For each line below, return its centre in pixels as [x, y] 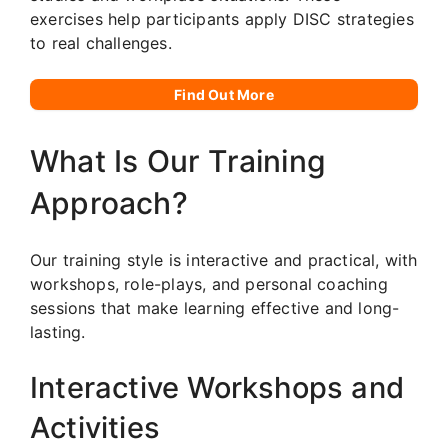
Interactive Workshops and [217, 387]
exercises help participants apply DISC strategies [222, 18]
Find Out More [224, 94]
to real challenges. [101, 42]
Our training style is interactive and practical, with [224, 259]
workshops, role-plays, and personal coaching [209, 283]
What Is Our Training [178, 160]
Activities [95, 427]
